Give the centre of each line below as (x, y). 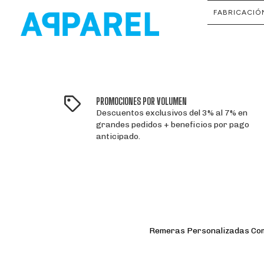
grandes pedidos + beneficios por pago (173, 125)
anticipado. (118, 136)
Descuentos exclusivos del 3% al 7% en (172, 113)
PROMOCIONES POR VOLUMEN (142, 101)
